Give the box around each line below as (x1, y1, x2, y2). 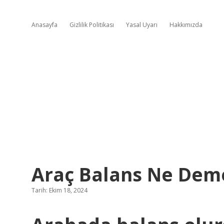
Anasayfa (31, 20, 57, 29)
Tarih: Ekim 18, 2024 (31, 186, 87, 194)
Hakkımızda (169, 20, 202, 29)
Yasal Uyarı (126, 20, 157, 29)
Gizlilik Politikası (69, 20, 114, 29)
